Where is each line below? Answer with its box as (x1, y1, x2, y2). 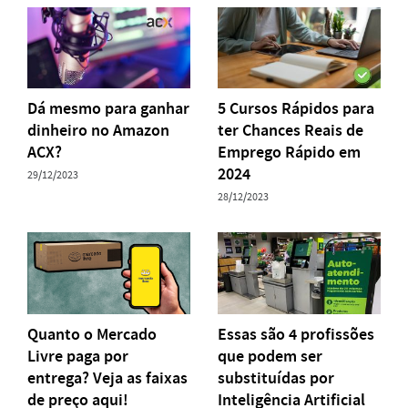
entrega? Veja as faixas (27, 366, 188, 389)
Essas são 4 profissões (218, 322, 374, 345)
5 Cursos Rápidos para (218, 97, 374, 120)
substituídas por (218, 366, 334, 389)
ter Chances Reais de (218, 119, 363, 142)
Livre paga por (27, 344, 128, 367)
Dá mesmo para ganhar (27, 97, 189, 120)
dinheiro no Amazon (27, 119, 169, 142)
